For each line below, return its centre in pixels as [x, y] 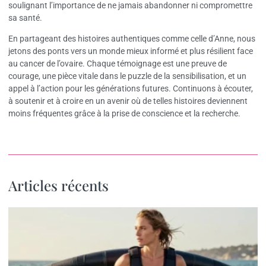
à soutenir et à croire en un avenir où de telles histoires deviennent [128, 101]
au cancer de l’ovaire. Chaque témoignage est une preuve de [118, 64]
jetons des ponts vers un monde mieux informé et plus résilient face [131, 51]
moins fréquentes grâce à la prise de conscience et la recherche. [124, 114]
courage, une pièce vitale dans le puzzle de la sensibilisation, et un [127, 76]
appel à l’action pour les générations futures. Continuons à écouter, [131, 89]
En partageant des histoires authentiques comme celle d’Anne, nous [132, 39]
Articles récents [58, 185]
